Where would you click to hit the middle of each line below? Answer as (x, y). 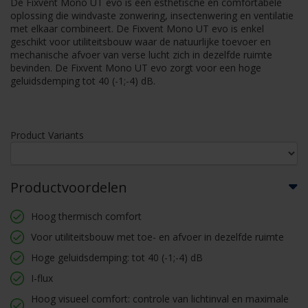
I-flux (42, 278)
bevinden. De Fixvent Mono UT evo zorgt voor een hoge (136, 68)
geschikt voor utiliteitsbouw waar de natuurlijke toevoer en (141, 42)
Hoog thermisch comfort (86, 216)
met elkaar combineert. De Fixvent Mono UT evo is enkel (137, 29)
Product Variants (47, 135)
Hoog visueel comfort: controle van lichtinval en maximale (160, 299)
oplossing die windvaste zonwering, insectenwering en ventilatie (152, 15)
